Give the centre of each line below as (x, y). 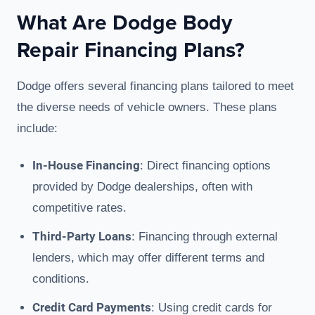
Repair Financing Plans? (131, 50)
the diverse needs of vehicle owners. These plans (147, 108)
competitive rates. (79, 208)
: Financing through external (205, 237)
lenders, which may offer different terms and (148, 258)
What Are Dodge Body (124, 22)
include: (37, 129)
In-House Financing (86, 166)
